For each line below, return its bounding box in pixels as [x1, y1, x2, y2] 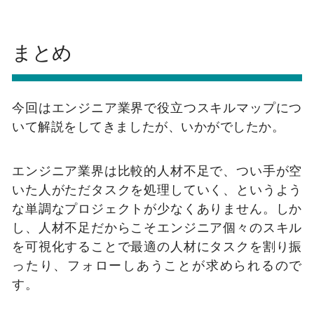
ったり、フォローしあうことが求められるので [12, 257, 302, 273]
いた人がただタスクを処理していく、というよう [12, 182, 302, 198]
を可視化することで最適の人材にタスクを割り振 [12, 238, 302, 254]
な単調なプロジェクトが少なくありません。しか [12, 200, 302, 217]
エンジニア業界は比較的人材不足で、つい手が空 [12, 163, 302, 179]
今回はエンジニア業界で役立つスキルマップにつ [12, 99, 302, 115]
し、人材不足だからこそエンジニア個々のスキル [12, 219, 302, 235]
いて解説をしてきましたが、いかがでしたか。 [12, 118, 285, 134]
